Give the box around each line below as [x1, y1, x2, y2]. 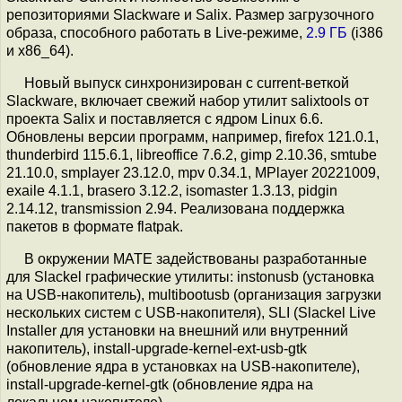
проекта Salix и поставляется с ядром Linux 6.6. [6, 111, 323, 127]
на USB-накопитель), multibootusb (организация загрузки [6, 287, 381, 302]
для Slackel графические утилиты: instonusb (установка [6, 269, 374, 284]
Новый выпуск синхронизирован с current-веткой [24, 75, 349, 91]
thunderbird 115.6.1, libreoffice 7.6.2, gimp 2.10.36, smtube [6, 147, 377, 162]
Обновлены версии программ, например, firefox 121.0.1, [6, 129, 379, 144]
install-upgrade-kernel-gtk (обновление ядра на [6, 377, 313, 392]
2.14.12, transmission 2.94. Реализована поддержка [6, 201, 345, 216]
